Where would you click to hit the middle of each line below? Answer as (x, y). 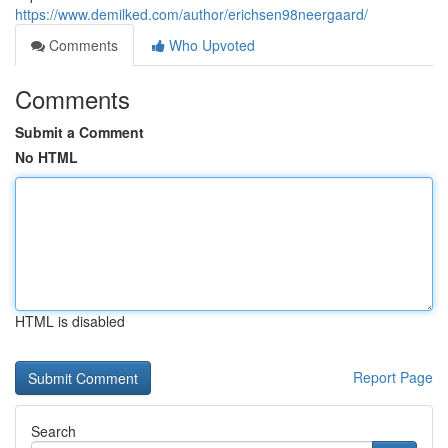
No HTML (46, 157)
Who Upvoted (210, 45)
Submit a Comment (79, 132)
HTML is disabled (70, 321)
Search (53, 431)
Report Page (393, 377)
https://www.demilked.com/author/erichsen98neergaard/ (191, 14)
